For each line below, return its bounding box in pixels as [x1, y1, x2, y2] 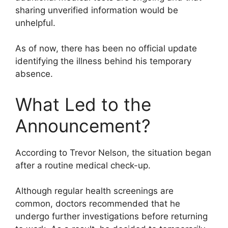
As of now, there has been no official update [15, 43, 197, 54]
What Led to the [15, 93, 151, 115]
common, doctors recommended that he [15, 198, 180, 209]
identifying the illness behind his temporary [15, 56, 191, 67]
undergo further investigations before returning [15, 211, 208, 222]
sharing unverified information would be [15, 5, 178, 15]
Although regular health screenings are [15, 186, 174, 196]
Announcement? [15, 115, 151, 136]
